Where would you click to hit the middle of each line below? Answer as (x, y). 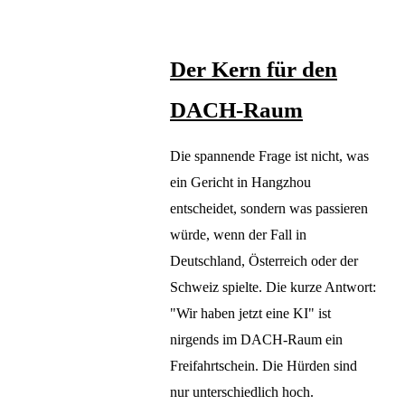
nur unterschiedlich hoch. (242, 392)
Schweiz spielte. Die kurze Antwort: (273, 287)
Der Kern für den (254, 69)
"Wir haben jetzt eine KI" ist (250, 314)
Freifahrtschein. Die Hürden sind (264, 366)
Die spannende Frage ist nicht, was (269, 156)
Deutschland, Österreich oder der (264, 261)
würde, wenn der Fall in (238, 235)
